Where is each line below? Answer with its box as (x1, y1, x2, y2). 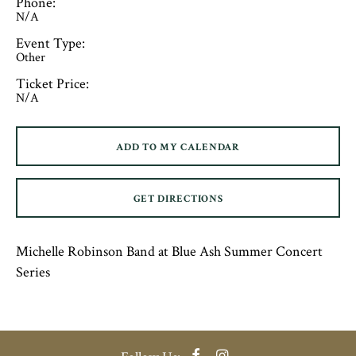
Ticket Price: (16, 75, 89, 93)
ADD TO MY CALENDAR (116, 141, 240, 154)
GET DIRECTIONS (133, 192, 223, 206)
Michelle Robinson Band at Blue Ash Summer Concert (16, 242, 323, 261)
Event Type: (16, 34, 85, 52)
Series (16, 263, 50, 281)
